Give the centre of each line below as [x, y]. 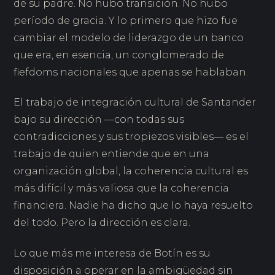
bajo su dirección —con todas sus [99, 120]
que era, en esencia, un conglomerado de [119, 55]
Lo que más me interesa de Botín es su [112, 254]
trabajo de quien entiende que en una [112, 154]
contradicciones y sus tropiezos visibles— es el [131, 137]
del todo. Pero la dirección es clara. [102, 223]
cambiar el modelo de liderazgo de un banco [129, 37]
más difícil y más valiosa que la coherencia [122, 188]
